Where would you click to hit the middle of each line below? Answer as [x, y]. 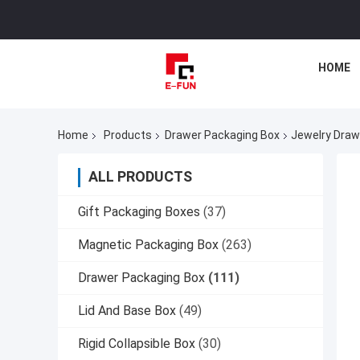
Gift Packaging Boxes [139, 212]
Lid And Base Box [127, 311]
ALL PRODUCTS [140, 177]
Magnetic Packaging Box [148, 245]
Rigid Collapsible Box [137, 344]
